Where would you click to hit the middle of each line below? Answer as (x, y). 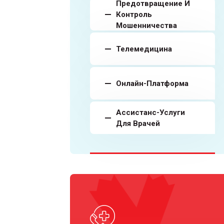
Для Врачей (138, 123)
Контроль (134, 14)
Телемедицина (144, 49)
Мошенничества (146, 25)
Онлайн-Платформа (152, 83)
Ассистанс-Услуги (150, 112)
